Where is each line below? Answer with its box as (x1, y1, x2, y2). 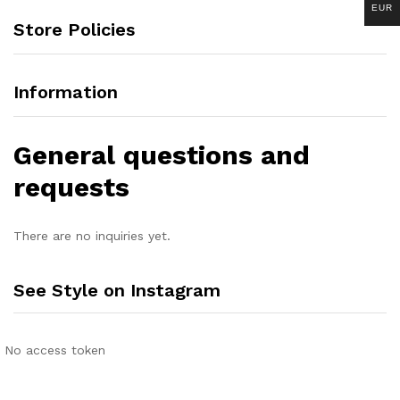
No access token (4, 342, 105, 357)
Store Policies (13, 18, 135, 40)
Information (13, 80, 118, 103)
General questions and (13, 138, 310, 171)
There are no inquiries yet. (13, 228, 171, 243)
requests (13, 171, 129, 203)
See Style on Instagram (13, 279, 221, 301)
